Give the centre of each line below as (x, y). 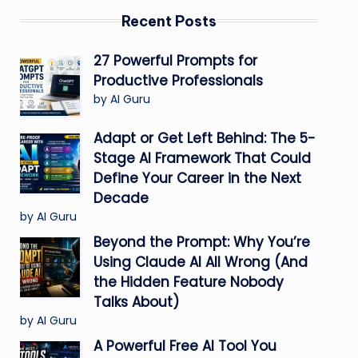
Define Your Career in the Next (197, 178)
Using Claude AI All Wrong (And (200, 262)
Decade (121, 198)
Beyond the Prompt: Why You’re (201, 242)
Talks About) (136, 302)
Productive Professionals (178, 80)
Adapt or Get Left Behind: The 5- (204, 138)
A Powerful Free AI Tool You (185, 346)
